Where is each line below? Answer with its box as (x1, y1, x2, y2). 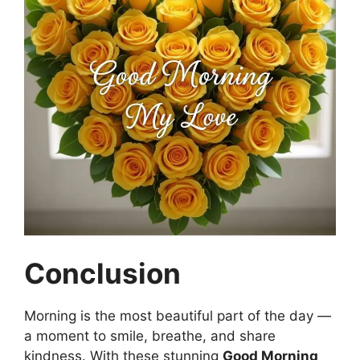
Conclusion (24, 256, 181, 290)
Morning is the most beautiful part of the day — (24, 307, 331, 324)
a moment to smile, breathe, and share (24, 327, 276, 344)
